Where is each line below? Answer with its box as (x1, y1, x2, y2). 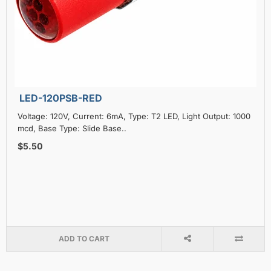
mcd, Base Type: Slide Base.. (17, 123, 126, 133)
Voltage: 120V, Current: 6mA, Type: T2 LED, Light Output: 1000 (17, 111, 250, 121)
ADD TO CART (58, 233, 109, 243)
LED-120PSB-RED (19, 91, 102, 104)
